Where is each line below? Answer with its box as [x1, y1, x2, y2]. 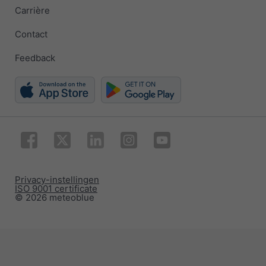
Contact [15, 28, 47, 40]
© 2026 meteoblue [15, 191, 94, 203]
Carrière [15, 5, 50, 17]
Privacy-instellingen [15, 173, 99, 185]
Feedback [15, 52, 55, 64]
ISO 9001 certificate [15, 182, 97, 194]
